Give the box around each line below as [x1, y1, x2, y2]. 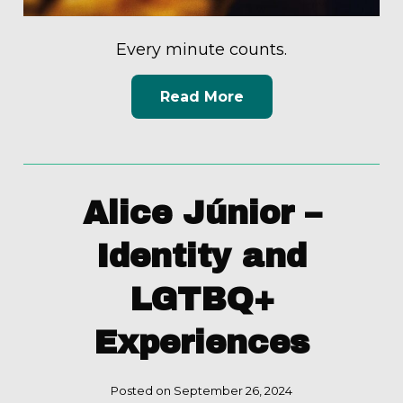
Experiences [94, 324, 309, 361]
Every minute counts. [116, 40, 287, 60]
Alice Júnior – [82, 194, 321, 231]
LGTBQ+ [129, 281, 274, 318]
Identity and [96, 237, 307, 274]
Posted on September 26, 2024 [111, 382, 292, 398]
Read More [159, 87, 244, 105]
